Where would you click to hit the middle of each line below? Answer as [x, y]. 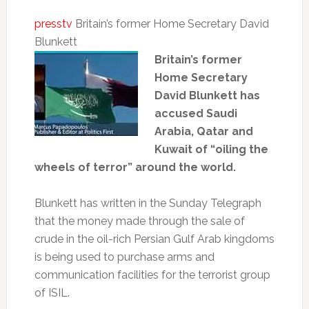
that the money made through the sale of [139, 221]
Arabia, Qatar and [203, 131]
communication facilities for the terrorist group [152, 275]
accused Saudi [196, 113]
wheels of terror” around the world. [135, 167]
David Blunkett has [207, 95]
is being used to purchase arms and [124, 257]
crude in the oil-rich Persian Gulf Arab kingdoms [154, 239]
